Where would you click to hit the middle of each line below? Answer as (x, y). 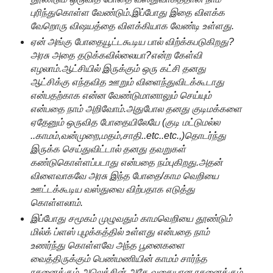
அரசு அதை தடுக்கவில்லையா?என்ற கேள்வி (116, 55)
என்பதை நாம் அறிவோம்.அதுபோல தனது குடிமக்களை (136, 109)
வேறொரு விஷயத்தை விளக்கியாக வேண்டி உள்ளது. (132, 26)
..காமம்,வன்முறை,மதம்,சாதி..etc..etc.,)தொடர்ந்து (128, 136)
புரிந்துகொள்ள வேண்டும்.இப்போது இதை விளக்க (127, 13)
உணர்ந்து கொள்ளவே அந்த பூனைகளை (107, 246)
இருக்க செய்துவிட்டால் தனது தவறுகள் (108, 149)
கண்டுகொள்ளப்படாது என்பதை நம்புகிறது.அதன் (126, 163)
